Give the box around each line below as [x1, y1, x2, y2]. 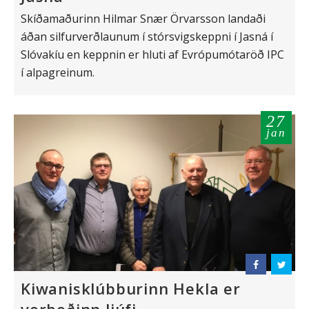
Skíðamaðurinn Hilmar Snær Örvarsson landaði [21, 10, 266, 26]
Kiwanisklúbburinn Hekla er [21, 277, 241, 299]
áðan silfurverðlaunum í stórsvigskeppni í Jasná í [21, 28, 273, 44]
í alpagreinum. [21, 64, 94, 80]
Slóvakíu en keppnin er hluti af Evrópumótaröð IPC [21, 46, 284, 62]
